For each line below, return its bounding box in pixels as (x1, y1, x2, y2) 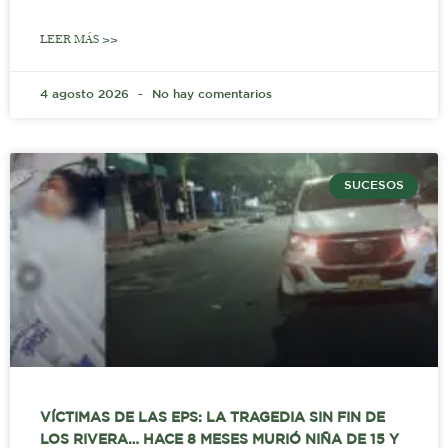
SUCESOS (343, 180, 404, 192)
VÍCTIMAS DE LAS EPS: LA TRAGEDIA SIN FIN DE (40, 412, 385, 425)
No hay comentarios (148, 89, 272, 101)
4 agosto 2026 (40, 89, 133, 101)
